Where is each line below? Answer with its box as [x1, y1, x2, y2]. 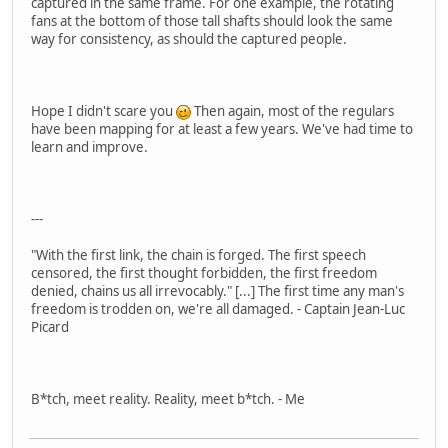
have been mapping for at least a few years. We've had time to [31, 120, 413, 139]
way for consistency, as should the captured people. [31, 30, 347, 49]
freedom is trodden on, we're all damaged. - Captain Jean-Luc [31, 300, 405, 319]
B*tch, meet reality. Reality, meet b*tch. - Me [31, 390, 305, 409]
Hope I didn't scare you [31, 102, 176, 121]
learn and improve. [31, 138, 148, 157]
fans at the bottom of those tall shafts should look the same [31, 12, 393, 31]
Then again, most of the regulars [191, 102, 394, 121]
